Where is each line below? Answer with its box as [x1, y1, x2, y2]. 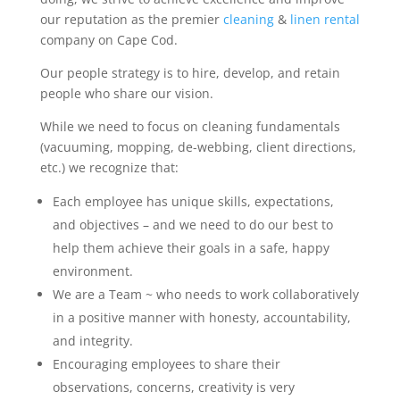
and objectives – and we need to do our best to [52, 216, 333, 233]
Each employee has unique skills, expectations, [52, 193, 334, 210]
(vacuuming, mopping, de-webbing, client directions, [39, 138, 356, 155]
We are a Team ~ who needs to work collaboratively [52, 286, 359, 303]
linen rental [289, 11, 360, 28]
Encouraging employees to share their [52, 355, 280, 372]
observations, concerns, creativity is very [52, 379, 295, 396]
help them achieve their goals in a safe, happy [52, 239, 329, 256]
